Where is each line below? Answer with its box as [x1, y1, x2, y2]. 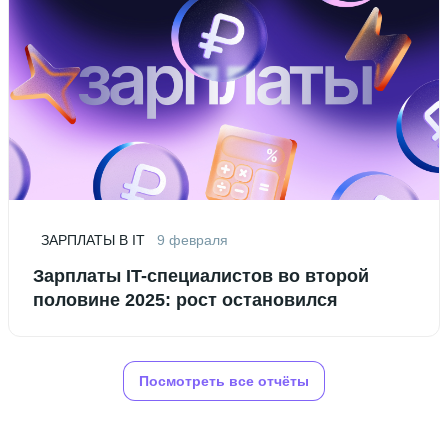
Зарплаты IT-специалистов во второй [33, 265, 369, 286]
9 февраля [157, 231, 228, 248]
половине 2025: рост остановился [33, 289, 338, 310]
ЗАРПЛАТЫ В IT [41, 231, 145, 248]
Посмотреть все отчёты [139, 372, 309, 389]
